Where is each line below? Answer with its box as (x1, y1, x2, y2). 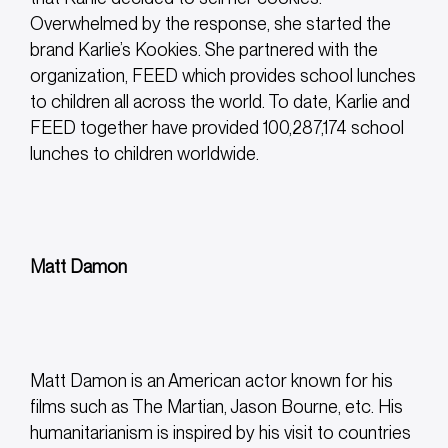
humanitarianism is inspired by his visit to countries (30, 421, 411, 443)
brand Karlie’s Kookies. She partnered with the (30, 39, 378, 61)
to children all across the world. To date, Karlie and (30, 91, 410, 113)
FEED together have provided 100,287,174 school (30, 117, 404, 139)
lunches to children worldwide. (30, 143, 259, 165)
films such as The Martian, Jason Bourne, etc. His (30, 395, 403, 417)
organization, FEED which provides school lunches (30, 65, 416, 87)
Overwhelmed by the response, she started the (30, 13, 391, 35)
